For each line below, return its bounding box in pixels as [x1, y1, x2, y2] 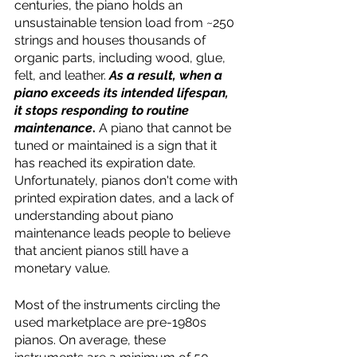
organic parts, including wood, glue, [14, 50, 229, 65]
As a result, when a [109, 68, 226, 83]
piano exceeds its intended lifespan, [14, 85, 232, 100]
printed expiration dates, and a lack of [14, 190, 237, 206]
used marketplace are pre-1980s [14, 315, 210, 330]
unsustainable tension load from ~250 [14, 15, 237, 30]
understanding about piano [14, 208, 177, 223]
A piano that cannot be [96, 120, 234, 135]
